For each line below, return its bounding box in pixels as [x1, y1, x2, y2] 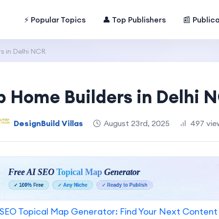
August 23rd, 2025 [104, 118, 170, 128]
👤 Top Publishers [103, 15, 166, 24]
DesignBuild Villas [14, 118, 83, 128]
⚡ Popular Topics [24, 15, 86, 24]
